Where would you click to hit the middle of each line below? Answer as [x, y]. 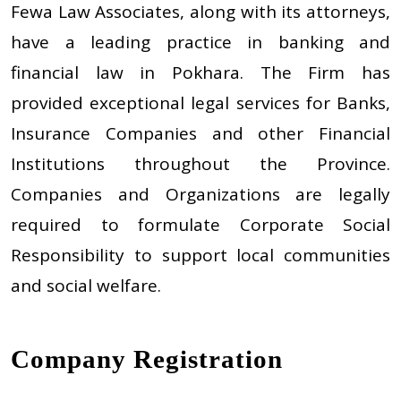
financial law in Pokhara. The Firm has [200, 72]
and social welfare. [86, 285]
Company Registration [147, 359]
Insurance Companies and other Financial [200, 133]
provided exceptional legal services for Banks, [200, 102]
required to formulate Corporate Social [200, 224]
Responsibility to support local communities [200, 255]
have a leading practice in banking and [200, 42]
